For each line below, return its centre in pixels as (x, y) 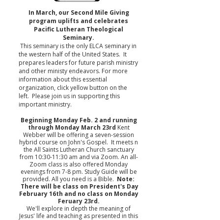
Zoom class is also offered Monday (79, 164)
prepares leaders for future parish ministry (78, 63)
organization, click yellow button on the (73, 88)
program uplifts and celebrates (79, 21)
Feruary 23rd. (79, 201)
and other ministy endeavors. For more (73, 71)
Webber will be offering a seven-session (79, 135)
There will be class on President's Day (79, 186)
